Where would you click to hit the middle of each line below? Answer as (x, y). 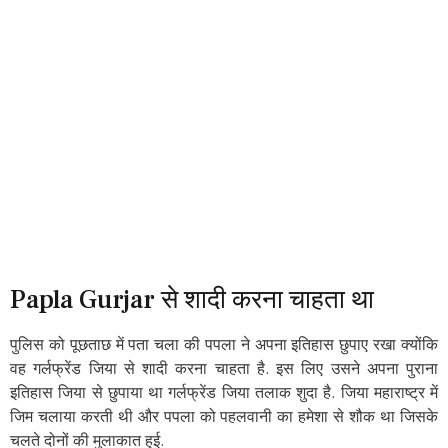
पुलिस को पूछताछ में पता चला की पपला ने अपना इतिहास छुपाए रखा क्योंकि (224, 344)
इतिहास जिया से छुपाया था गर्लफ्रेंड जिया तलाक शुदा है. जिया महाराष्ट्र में (224, 392)
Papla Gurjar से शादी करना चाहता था (192, 299)
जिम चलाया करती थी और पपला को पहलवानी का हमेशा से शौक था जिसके (224, 416)
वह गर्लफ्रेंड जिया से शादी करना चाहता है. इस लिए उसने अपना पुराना (224, 368)
